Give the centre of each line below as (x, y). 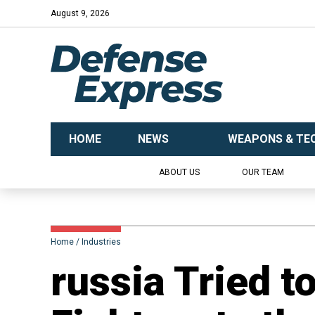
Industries (101, 242)
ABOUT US (179, 172)
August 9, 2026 (80, 13)
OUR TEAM (263, 172)
